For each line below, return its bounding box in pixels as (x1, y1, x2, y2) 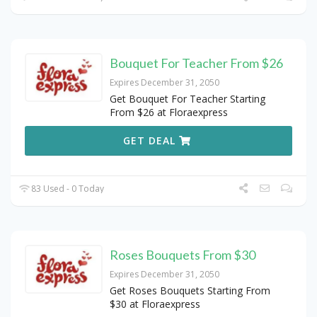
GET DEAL (123, 134, 180, 148)
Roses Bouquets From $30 (110, 247, 255, 263)
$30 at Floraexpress (110, 297, 200, 311)
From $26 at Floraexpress (110, 105, 228, 120)
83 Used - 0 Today (29, 183, 105, 195)
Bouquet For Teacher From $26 (110, 55, 283, 71)
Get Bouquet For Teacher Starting (110, 92, 265, 106)
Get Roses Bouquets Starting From (110, 284, 270, 298)
